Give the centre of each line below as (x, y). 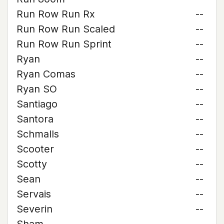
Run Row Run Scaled (66, 29)
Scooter (35, 149)
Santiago (37, 104)
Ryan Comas (46, 74)
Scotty (32, 164)
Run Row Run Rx (56, 14)
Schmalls (38, 134)
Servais (34, 194)
